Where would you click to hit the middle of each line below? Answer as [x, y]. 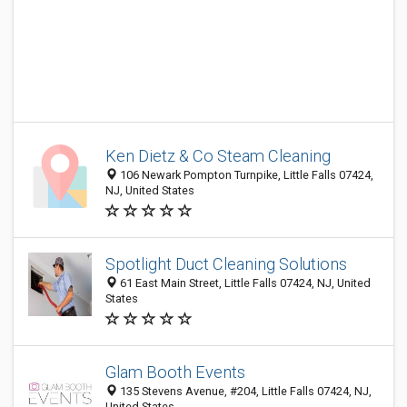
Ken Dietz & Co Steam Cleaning [218, 156]
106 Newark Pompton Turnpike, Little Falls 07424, [245, 175]
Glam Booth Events [175, 372]
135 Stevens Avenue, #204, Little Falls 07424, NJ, [244, 391]
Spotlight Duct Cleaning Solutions [226, 264]
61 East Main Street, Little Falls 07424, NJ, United [244, 283]
